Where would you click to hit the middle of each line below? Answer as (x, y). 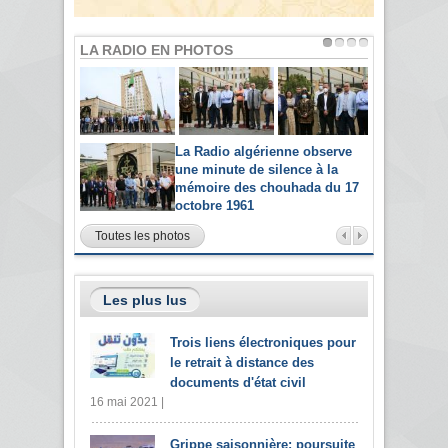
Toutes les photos (142, 235)
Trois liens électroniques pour (263, 342)
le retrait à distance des (242, 362)
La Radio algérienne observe (263, 151)
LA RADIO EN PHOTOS (156, 50)
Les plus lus (145, 299)
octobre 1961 (214, 205)
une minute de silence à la (256, 169)
